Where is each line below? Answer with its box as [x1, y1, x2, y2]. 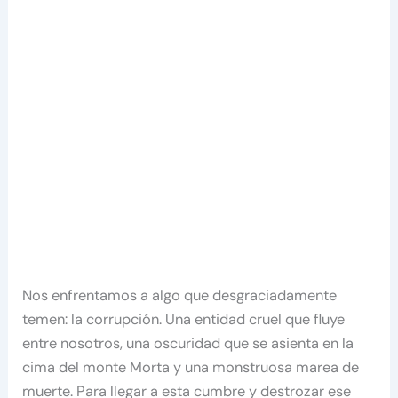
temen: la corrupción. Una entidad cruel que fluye [22, 309, 346, 329]
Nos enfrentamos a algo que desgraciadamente [22, 285, 338, 305]
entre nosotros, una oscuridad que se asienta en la [22, 333, 354, 353]
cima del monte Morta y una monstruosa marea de [22, 357, 360, 377]
